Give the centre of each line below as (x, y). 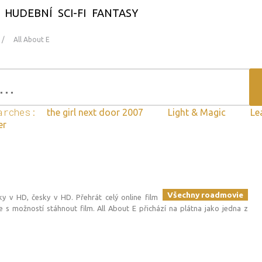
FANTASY (115, 13)
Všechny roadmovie (205, 195)
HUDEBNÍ (28, 13)
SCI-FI (72, 13)
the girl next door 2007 (96, 112)
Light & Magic (198, 112)
